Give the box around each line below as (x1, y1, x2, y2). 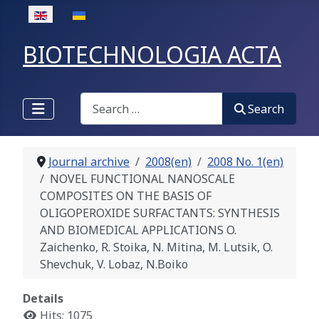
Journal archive (48, 154, 130, 170)
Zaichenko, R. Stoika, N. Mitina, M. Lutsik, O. (40, 239, 273, 256)
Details (23, 291, 63, 307)
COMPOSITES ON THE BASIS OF (40, 188, 211, 204)
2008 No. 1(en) (207, 154, 283, 170)
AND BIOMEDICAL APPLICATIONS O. (40, 222, 236, 239)
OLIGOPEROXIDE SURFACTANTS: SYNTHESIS (40, 205, 280, 221)
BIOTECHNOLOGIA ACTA (23, 39, 281, 70)
